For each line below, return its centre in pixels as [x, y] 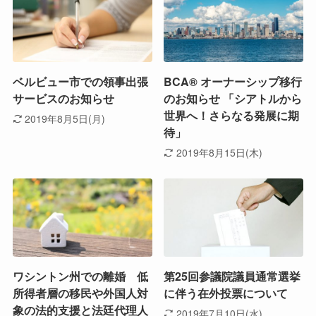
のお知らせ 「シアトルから [233, 99]
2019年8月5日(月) [65, 118]
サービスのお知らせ [63, 99]
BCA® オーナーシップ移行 [233, 82]
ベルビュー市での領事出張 [80, 82]
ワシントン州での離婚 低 [80, 276]
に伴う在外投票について [226, 293]
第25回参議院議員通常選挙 [232, 276]
